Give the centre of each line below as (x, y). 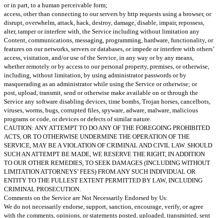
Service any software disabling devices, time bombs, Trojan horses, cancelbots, (107, 101)
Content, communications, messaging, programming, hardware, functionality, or (109, 40)
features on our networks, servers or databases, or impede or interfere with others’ (109, 49)
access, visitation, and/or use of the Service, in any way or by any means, (99, 57)
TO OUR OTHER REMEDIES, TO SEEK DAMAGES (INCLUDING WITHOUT (107, 163)
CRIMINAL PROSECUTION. (42, 189)
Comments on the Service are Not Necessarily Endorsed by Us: (86, 198)
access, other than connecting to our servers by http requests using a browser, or (108, 14)
